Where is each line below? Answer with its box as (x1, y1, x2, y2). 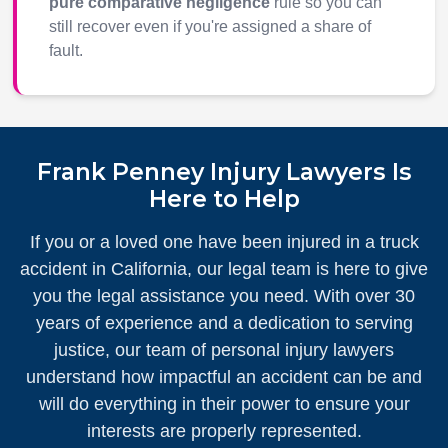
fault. (48, 42, 83, 60)
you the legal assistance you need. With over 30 (33, 286, 415, 307)
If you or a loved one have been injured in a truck (29, 232, 419, 253)
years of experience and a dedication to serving (35, 313, 413, 334)
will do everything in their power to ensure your (38, 394, 410, 415)
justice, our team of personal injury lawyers (54, 340, 394, 361)
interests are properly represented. (86, 421, 362, 442)
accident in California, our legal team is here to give (20, 259, 428, 280)
